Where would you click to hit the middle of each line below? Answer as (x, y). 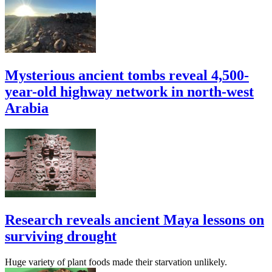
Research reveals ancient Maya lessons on (134, 219)
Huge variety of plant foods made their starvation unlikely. (116, 262)
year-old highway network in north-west (129, 91)
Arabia (27, 108)
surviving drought (61, 236)
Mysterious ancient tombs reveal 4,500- (127, 75)
